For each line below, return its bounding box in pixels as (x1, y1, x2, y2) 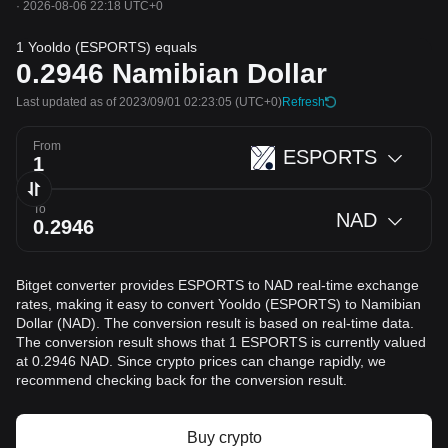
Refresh (282, 95, 325, 109)
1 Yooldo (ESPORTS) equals (16, 39, 197, 55)
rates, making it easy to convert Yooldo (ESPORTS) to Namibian (16, 296, 421, 312)
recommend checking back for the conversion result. (16, 372, 347, 388)
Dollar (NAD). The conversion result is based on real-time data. (16, 315, 414, 331)
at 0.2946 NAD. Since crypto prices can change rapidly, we (16, 353, 386, 369)
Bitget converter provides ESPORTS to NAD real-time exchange (16, 277, 419, 293)
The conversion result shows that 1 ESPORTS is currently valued (16, 334, 426, 350)
